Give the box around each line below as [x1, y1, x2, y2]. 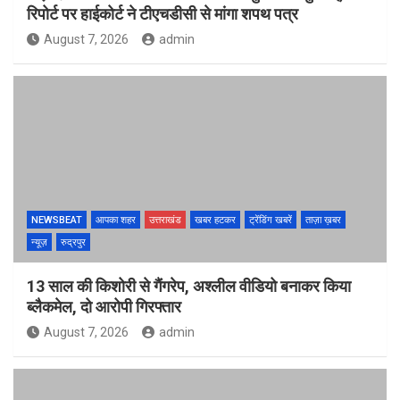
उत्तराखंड [149, 213, 181, 226]
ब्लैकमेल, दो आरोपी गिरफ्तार [27, 296, 181, 316]
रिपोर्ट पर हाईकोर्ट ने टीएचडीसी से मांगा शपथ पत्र [27, 4, 298, 23]
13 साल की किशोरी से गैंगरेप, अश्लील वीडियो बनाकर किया [27, 276, 351, 296]
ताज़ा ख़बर [305, 213, 341, 226]
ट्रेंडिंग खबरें [249, 213, 292, 226]
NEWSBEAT [31, 213, 82, 226]
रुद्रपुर [61, 236, 86, 248]
